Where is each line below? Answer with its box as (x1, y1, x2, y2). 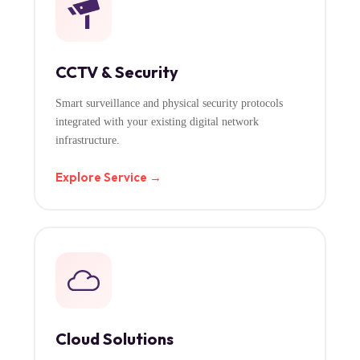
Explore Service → (55, 170, 162, 185)
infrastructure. (55, 134, 120, 146)
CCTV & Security (55, 62, 178, 82)
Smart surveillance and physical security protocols (55, 97, 283, 109)
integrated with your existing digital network (55, 116, 259, 128)
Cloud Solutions (55, 329, 174, 349)
